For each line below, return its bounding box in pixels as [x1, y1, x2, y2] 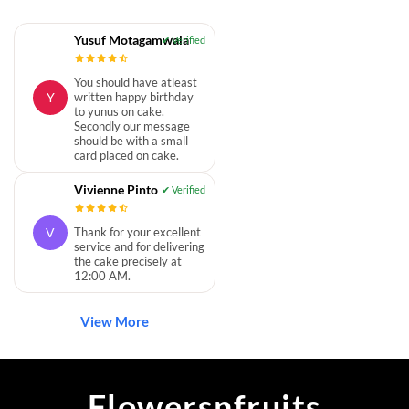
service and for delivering [74, 238, 204, 254]
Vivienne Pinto [74, 181, 158, 197]
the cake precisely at [74, 253, 182, 268]
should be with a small [74, 132, 188, 148]
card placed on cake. [74, 147, 179, 163]
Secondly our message [74, 118, 190, 133]
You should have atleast [74, 74, 197, 89]
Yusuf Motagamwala [74, 31, 189, 47]
